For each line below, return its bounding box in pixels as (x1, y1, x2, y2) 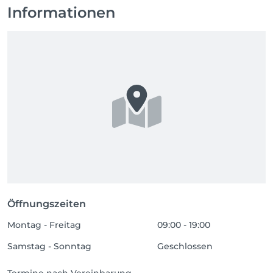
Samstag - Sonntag (7, 241, 91, 252)
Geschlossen (157, 241, 213, 252)
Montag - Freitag (7, 219, 81, 230)
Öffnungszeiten (7, 198, 86, 210)
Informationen (7, 4, 115, 21)
